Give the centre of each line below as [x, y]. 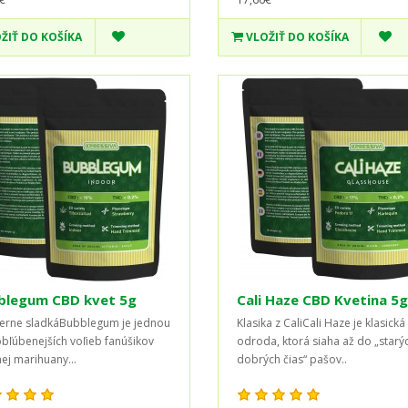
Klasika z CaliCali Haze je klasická [321, 322]
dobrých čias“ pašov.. [291, 359]
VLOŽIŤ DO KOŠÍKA [297, 36]
